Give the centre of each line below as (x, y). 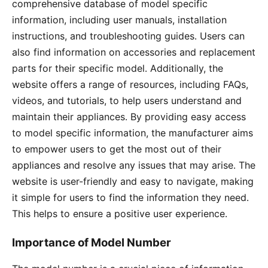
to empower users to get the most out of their (117, 149)
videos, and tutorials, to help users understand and (127, 101)
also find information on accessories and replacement (134, 52)
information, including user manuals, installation (119, 20)
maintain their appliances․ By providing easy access (129, 117)
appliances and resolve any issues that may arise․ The (134, 165)
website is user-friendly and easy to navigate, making (133, 182)
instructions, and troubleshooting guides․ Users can (128, 36)
